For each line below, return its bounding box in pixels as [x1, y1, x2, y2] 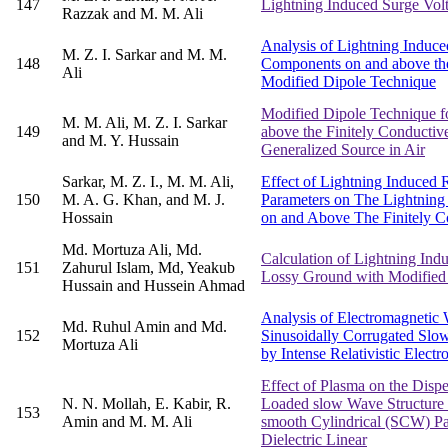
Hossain [62, 209, 113, 227]
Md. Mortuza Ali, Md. [62, 241, 202, 259]
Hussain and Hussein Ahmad [62, 277, 245, 295]
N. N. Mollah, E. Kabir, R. [62, 395, 231, 413]
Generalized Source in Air [261, 141, 425, 159]
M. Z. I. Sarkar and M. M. [62, 46, 227, 64]
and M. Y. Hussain [62, 132, 179, 150]
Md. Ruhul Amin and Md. [62, 318, 227, 336]
